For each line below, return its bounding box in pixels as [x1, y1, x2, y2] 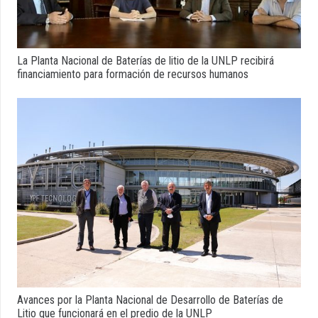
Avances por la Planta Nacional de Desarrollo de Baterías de [17, 292, 283, 307]
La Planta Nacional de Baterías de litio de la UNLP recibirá [17, 54, 274, 68]
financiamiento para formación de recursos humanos [17, 67, 248, 82]
